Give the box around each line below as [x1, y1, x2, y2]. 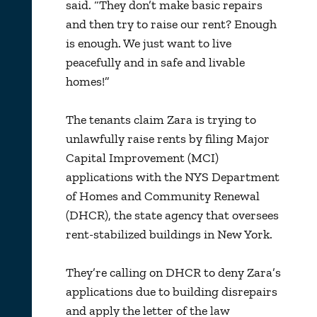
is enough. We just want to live [65, 35, 231, 51]
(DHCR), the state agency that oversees [65, 207, 279, 223]
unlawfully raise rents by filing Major [65, 130, 270, 146]
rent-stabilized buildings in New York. [65, 226, 272, 242]
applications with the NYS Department [65, 168, 279, 185]
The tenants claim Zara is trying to [65, 111, 256, 127]
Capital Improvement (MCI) [65, 149, 219, 166]
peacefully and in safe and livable [65, 54, 245, 70]
